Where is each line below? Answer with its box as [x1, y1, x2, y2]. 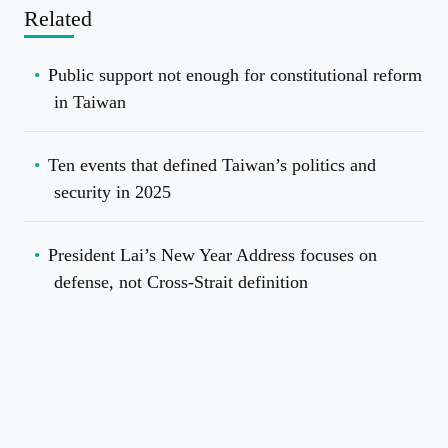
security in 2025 [54, 182, 171, 203]
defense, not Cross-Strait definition [54, 272, 308, 293]
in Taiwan [54, 92, 126, 113]
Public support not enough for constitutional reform [48, 65, 422, 86]
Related [24, 6, 92, 32]
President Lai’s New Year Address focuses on [48, 245, 377, 266]
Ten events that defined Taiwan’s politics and [48, 155, 376, 176]
